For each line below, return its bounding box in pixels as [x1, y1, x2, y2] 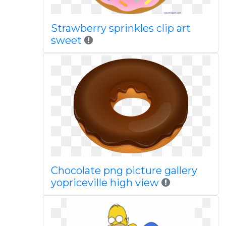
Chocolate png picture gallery [50, 164, 197, 177]
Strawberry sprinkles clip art [50, 22, 191, 34]
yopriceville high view [50, 177, 159, 189]
